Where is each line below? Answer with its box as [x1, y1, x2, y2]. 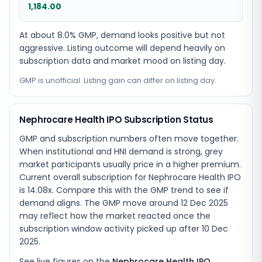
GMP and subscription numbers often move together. [19, 133, 239, 144]
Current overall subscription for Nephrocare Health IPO [19, 171, 241, 183]
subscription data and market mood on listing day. [19, 55, 226, 67]
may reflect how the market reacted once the [19, 210, 211, 222]
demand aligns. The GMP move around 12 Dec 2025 [19, 197, 228, 209]
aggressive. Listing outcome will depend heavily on [19, 42, 225, 54]
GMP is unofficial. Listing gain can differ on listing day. [19, 75, 216, 86]
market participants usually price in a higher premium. [19, 158, 241, 170]
